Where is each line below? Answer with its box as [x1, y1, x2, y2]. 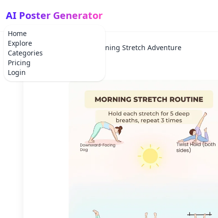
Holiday [55, 43, 79, 52]
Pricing [8, 58, 31, 67]
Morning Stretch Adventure [92, 43, 182, 52]
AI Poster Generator [6, 9, 103, 22]
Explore [8, 38, 32, 48]
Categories [8, 48, 43, 57]
